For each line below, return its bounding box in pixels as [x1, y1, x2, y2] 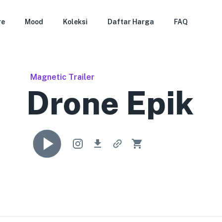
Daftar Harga [108, 18, 155, 26]
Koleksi [63, 18, 88, 26]
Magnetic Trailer [30, 72, 95, 82]
